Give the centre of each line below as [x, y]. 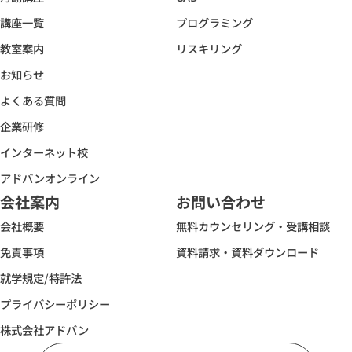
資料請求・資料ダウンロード [247, 252]
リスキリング [209, 49]
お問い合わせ [221, 202]
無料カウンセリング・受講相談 [253, 226]
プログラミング [214, 23]
